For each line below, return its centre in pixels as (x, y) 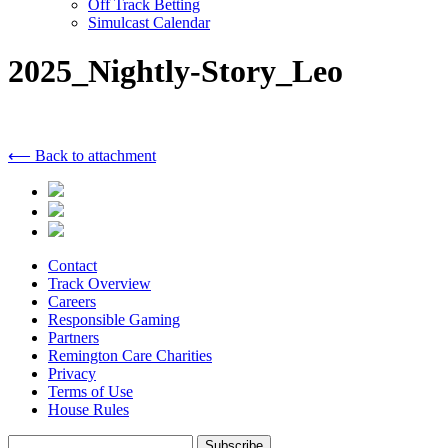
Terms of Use (90, 391)
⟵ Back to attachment (82, 155)
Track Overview (99, 283)
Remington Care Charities (130, 355)
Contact (72, 265)
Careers (72, 301)
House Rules (88, 409)
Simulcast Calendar (149, 22)
